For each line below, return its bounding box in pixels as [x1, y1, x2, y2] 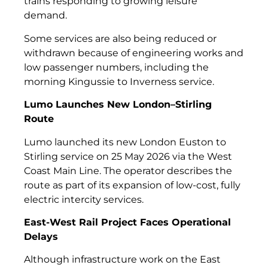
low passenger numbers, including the [24, 61, 209, 73]
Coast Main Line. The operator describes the [24, 165, 232, 176]
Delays [24, 230, 58, 242]
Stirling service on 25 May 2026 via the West [24, 150, 232, 162]
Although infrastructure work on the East [24, 254, 221, 266]
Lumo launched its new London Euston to [24, 136, 226, 148]
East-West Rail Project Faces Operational [24, 216, 231, 228]
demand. [24, 10, 67, 22]
